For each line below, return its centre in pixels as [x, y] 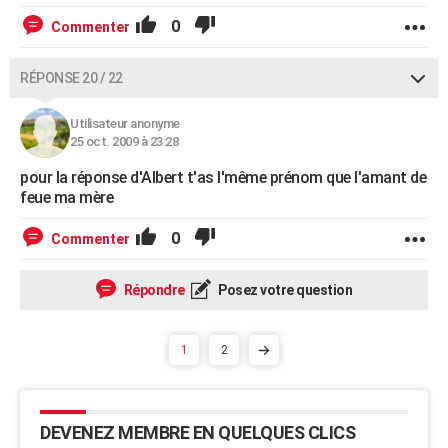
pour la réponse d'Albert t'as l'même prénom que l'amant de [223, 177]
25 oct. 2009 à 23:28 [124, 141]
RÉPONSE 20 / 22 [71, 78]
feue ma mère [66, 197]
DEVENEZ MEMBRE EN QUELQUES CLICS [197, 432]
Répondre [153, 290]
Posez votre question [283, 290]
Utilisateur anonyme [125, 123]
